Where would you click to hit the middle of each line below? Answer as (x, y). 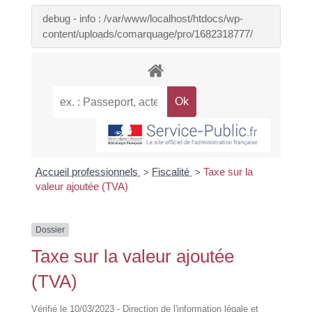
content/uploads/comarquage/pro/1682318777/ (147, 33)
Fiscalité (172, 172)
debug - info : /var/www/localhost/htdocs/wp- (142, 18)
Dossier (50, 230)
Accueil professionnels (88, 172)
